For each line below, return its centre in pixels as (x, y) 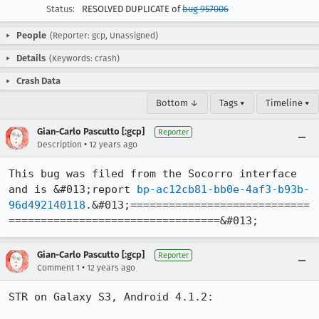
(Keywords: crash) (84, 58)
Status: (61, 9)
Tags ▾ (232, 103)
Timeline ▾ (288, 103)
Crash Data (38, 81)
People (31, 35)
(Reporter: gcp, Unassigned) (104, 36)
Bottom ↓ (177, 103)
